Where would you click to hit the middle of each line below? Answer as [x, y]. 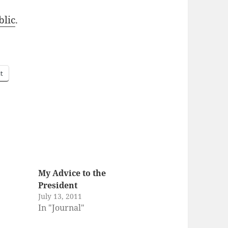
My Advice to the [72, 173]
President [58, 185]
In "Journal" [61, 207]
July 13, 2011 [60, 196]
